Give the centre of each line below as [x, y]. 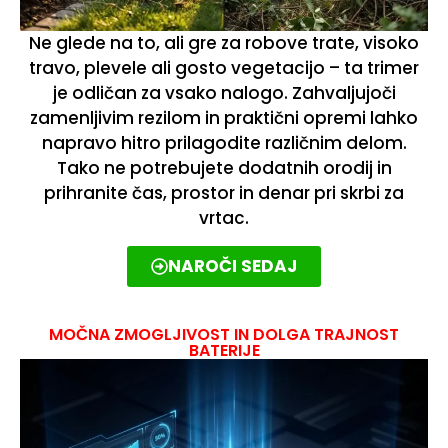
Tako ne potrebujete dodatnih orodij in [224, 168]
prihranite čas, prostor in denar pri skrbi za [224, 193]
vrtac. [224, 218]
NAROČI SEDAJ [232, 265]
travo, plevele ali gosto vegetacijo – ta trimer [224, 68]
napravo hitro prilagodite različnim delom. [224, 143]
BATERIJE [224, 350]
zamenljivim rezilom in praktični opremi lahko [224, 118]
